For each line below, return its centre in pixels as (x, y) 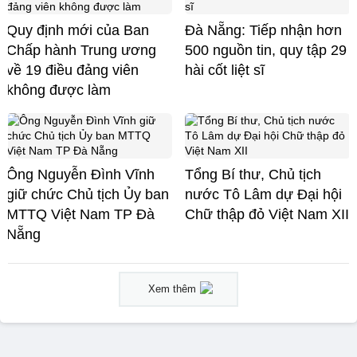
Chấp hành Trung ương (81, 51)
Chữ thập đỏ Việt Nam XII (267, 215)
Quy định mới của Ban (78, 31)
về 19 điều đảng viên (73, 71)
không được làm (59, 90)
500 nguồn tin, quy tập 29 (266, 51)
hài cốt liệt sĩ (225, 71)
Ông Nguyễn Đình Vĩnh (80, 175)
